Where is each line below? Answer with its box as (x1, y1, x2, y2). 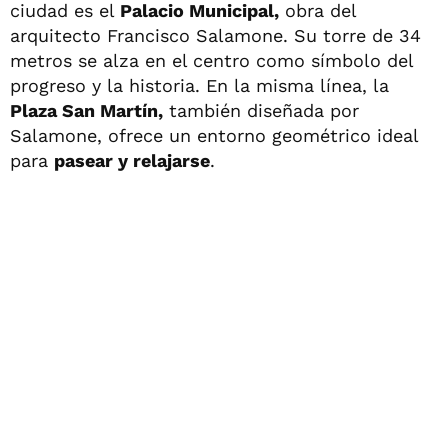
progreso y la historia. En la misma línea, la (10, 74, 389, 96)
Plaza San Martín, (10, 99, 163, 121)
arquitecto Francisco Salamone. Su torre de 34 (10, 24, 421, 46)
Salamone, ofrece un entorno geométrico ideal (10, 124, 418, 146)
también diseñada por (163, 99, 359, 121)
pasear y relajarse (54, 149, 210, 171)
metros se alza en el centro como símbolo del (10, 49, 413, 71)
